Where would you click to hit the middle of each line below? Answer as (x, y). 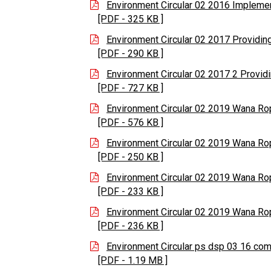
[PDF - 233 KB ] (131, 192)
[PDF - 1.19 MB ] (133, 261)
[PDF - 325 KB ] (131, 19)
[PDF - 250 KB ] (131, 157)
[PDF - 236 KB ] (131, 226)
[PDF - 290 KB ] (131, 54)
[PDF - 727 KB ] (131, 88)
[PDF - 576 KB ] (131, 123)
